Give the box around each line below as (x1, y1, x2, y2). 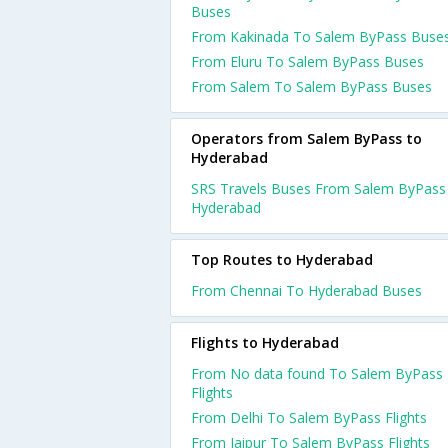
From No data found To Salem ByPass (191, 364, 443, 383)
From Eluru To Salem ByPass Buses (191, 52, 424, 71)
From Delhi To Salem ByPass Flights (191, 408, 427, 427)
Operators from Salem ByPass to (191, 129, 422, 148)
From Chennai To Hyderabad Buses (191, 281, 422, 300)
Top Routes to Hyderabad (191, 250, 373, 269)
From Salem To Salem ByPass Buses (191, 77, 432, 96)
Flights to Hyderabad (191, 333, 339, 352)
